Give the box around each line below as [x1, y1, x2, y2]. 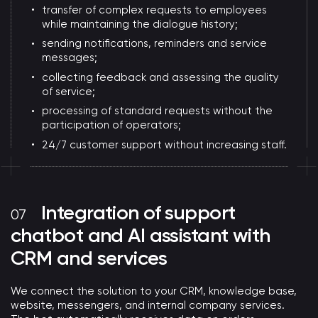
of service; [42, 84, 96, 98]
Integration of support [40, 200, 236, 224]
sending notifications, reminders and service [42, 37, 268, 50]
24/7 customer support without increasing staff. [42, 138, 287, 151]
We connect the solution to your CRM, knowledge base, [11, 284, 297, 297]
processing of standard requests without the [42, 104, 273, 118]
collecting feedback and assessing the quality [42, 70, 280, 84]
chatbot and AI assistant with [11, 223, 270, 247]
